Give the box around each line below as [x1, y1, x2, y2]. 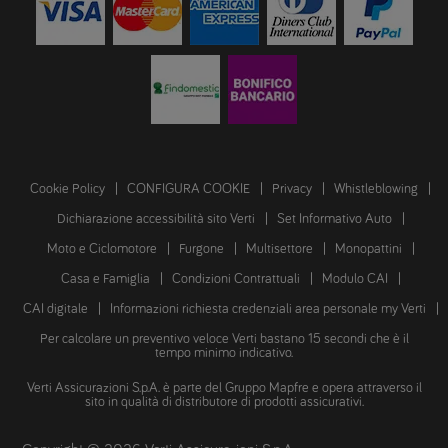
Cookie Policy [30, 182, 105, 197]
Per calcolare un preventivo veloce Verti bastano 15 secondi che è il [39, 332, 409, 347]
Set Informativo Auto [276, 212, 392, 227]
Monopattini [334, 242, 402, 257]
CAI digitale [22, 302, 88, 317]
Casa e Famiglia [60, 272, 150, 287]
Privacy [272, 182, 312, 197]
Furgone [178, 242, 224, 257]
